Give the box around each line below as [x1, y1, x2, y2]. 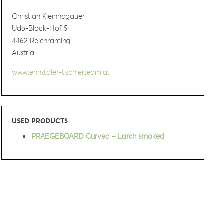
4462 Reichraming [12, 35, 71, 45]
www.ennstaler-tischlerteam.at [12, 67, 110, 77]
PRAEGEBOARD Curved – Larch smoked [31, 131, 165, 141]
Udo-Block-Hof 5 [12, 23, 68, 33]
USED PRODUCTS [12, 116, 68, 125]
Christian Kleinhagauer [12, 11, 85, 21]
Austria [12, 47, 35, 57]
